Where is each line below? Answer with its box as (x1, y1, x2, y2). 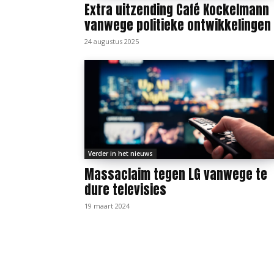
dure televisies (84, 179, 166, 199)
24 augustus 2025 (84, 36, 139, 46)
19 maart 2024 (84, 201, 130, 210)
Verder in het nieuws (88, 149, 153, 158)
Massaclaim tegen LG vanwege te (84, 164, 267, 184)
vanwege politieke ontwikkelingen (84, 15, 271, 35)
